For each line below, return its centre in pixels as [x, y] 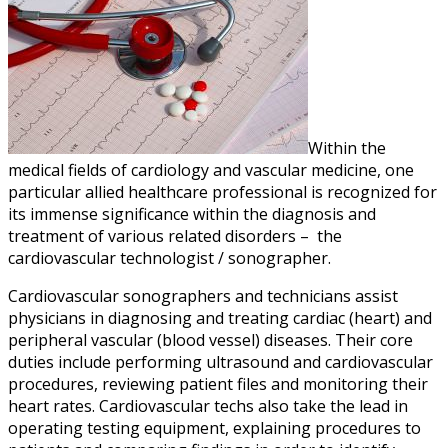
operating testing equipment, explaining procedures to [214, 428]
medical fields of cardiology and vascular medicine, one [211, 170]
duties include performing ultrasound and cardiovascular [220, 362]
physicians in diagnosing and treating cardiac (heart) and [220, 318]
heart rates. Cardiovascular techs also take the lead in [208, 406]
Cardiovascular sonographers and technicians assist [203, 296]
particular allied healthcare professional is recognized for [222, 192]
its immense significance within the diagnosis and [192, 214]
